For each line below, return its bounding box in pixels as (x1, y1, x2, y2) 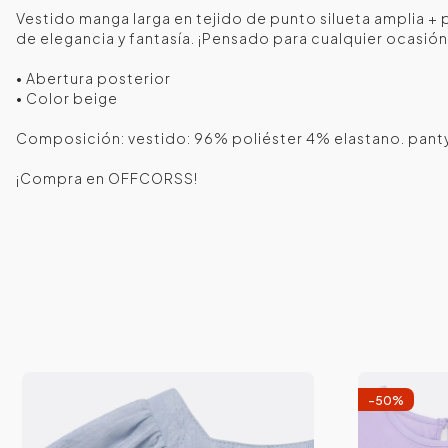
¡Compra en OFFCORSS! (16, 169, 198, 188)
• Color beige (16, 89, 118, 108)
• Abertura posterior (16, 69, 171, 88)
